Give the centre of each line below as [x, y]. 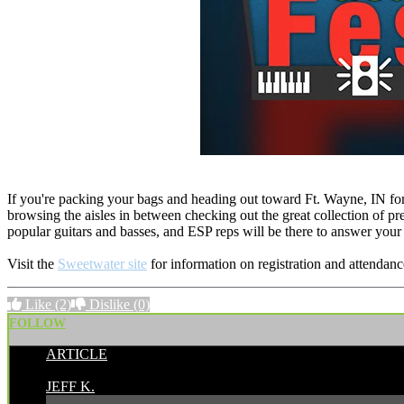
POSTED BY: [87, 370]
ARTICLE [77, 353]
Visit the [32, 263]
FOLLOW [37, 323]
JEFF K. [70, 386]
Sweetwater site [102, 263]
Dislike [110, 304]
